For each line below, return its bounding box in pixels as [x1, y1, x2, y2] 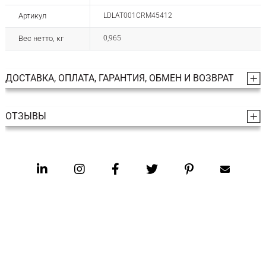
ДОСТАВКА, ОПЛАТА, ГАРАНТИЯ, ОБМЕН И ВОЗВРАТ [5, 72, 234, 84]
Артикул [18, 11, 46, 21]
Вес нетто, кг [18, 34, 64, 43]
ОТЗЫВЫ [5, 110, 46, 122]
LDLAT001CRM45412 [103, 11, 172, 20]
